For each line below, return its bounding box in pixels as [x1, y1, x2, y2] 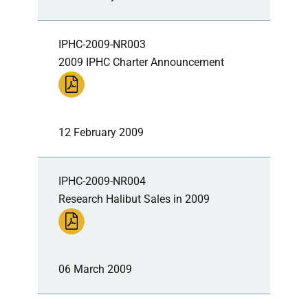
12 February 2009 [58, 125, 144, 139]
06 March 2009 [58, 262, 132, 276]
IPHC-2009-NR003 [58, 37, 146, 51]
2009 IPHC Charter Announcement [58, 55, 224, 69]
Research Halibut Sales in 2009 [58, 192, 210, 206]
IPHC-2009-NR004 [58, 174, 146, 188]
